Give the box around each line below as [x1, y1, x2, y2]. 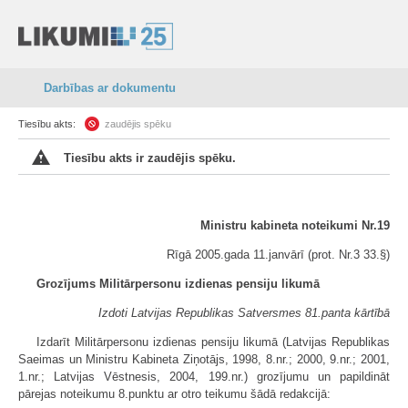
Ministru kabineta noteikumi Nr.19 [200, 219, 390, 232]
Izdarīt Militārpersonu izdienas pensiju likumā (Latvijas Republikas [36, 335, 390, 349]
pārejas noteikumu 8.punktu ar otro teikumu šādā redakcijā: [18, 387, 331, 401]
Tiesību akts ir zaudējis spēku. [64, 151, 236, 165]
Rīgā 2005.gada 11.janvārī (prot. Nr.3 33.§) [167, 248, 390, 261]
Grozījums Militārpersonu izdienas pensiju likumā [36, 277, 320, 291]
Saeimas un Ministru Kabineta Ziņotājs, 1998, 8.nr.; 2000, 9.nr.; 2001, [18, 352, 390, 366]
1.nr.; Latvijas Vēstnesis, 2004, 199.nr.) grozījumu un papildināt [18, 370, 390, 383]
